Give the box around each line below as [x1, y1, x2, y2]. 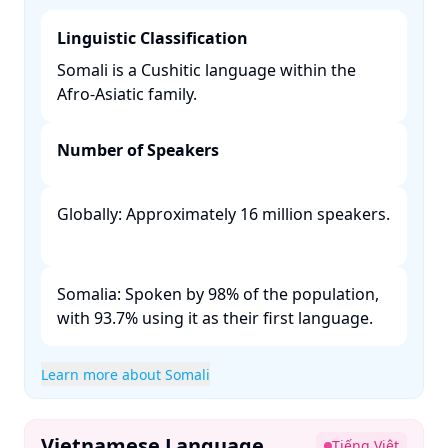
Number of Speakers [57, 139, 219, 161]
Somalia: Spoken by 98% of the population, [57, 283, 379, 305]
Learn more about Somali [41, 365, 210, 384]
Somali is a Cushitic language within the [57, 59, 356, 81]
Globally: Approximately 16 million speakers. [57, 203, 390, 225]
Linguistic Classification [57, 27, 248, 49]
